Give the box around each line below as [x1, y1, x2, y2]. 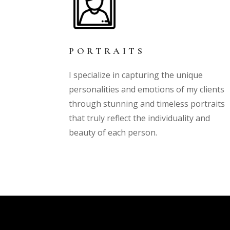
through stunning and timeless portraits [69, 98, 225, 110]
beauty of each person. [69, 127, 160, 139]
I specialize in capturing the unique [69, 69, 203, 81]
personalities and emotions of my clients [69, 84, 225, 95]
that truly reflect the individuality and [69, 112, 210, 124]
